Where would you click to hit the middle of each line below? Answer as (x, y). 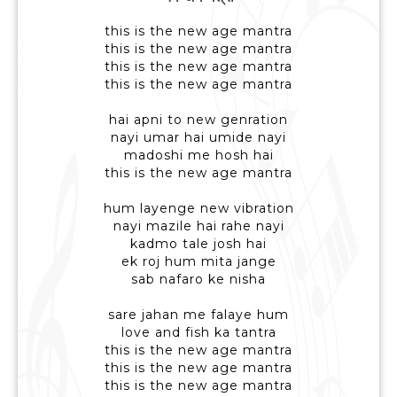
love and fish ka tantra (198, 333)
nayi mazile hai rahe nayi (198, 226)
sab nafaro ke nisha (198, 280)
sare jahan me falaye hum (198, 315)
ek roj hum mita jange (198, 262)
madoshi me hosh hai (198, 156)
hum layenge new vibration (198, 209)
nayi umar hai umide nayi (198, 138)
